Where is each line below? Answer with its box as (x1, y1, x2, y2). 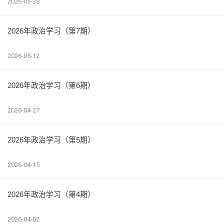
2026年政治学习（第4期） (7, 189, 95, 198)
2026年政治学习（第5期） (7, 135, 95, 144)
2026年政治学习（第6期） (7, 80, 95, 89)
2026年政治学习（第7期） (7, 26, 95, 35)
